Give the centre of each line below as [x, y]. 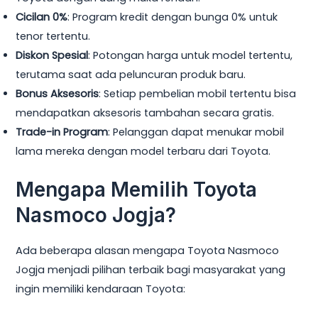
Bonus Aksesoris [57, 93]
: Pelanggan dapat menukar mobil [196, 132]
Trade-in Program [62, 132]
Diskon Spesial [52, 55]
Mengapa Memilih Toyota [137, 189]
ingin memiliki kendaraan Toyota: [101, 289]
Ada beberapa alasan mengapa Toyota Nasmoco [148, 251]
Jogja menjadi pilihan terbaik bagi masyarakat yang [151, 270]
